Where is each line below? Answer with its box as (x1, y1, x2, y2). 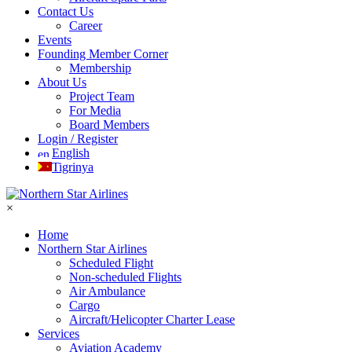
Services (38, 327, 79, 340)
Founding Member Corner (38, 47, 168, 60)
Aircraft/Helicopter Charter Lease (69, 313, 235, 326)
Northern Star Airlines (38, 242, 147, 255)
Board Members (69, 118, 149, 131)
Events (38, 33, 71, 46)
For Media (69, 104, 121, 117)
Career (69, 19, 102, 32)
